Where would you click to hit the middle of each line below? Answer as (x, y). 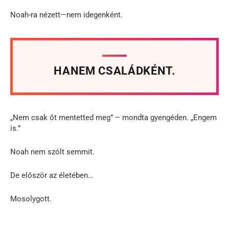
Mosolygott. (31, 199)
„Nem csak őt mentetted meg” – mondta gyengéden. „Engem (113, 117)
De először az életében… (52, 175)
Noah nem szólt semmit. (52, 152)
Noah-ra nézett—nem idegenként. (66, 15)
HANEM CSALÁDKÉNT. (114, 71)
